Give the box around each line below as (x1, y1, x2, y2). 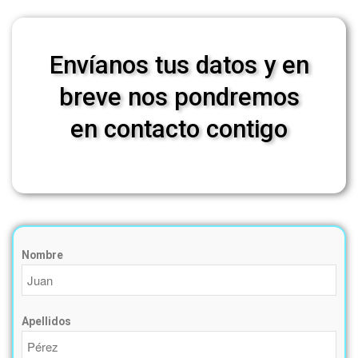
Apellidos (22, 314, 71, 328)
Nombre (22, 248, 63, 261)
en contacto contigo (70, 114, 288, 145)
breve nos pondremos (58, 82, 300, 113)
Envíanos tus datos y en (49, 50, 309, 81)
